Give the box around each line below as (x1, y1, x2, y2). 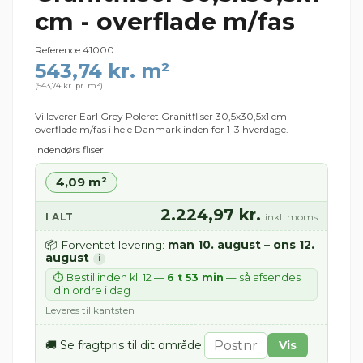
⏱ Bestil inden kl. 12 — (53, 271, 167, 284)
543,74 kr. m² (35, 58, 169, 83)
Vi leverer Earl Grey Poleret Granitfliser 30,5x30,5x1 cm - (35, 109, 293, 122)
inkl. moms (265, 211, 318, 224)
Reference (35, 43, 80, 56)
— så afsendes (224, 271, 301, 284)
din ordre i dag (53, 284, 130, 297)
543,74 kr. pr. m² (37, 80, 100, 90)
